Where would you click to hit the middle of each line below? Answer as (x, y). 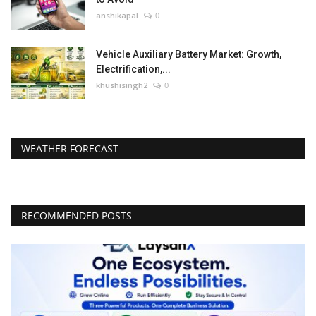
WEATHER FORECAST (70, 148)
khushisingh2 (122, 85)
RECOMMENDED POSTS (77, 215)
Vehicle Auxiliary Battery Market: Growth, (189, 54)
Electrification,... (133, 69)
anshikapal (117, 15)
